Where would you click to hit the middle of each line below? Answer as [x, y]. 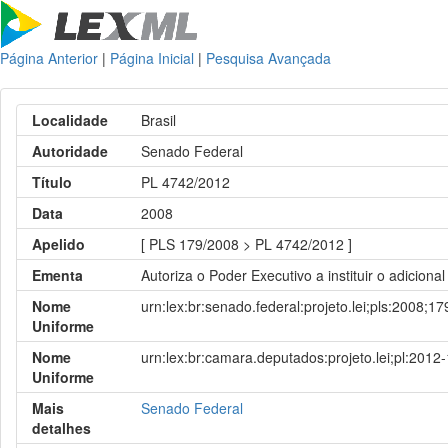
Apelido [58, 244]
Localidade [70, 120]
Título [52, 182]
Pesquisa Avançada [268, 58]
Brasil [159, 120]
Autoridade [70, 151]
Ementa [57, 275]
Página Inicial [152, 58]
